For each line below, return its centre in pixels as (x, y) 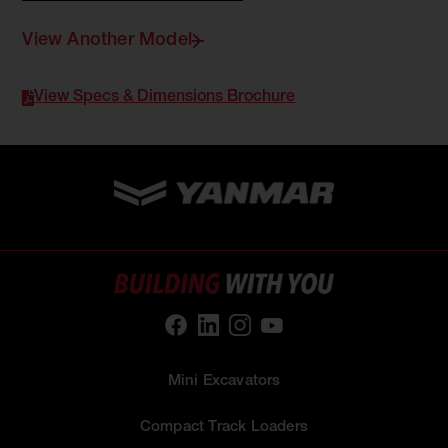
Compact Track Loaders (224, 428)
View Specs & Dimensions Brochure (165, 98)
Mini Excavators (224, 382)
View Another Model (107, 41)
